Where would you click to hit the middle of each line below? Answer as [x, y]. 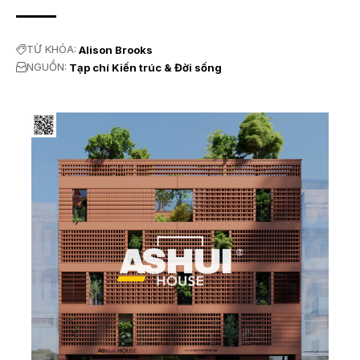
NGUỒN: [47, 67]
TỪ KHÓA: [51, 49]
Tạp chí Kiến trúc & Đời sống [145, 67]
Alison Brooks [116, 49]
